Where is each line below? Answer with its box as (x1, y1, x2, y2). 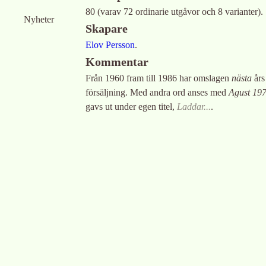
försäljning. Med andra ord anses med (85, 87, 229, 97)
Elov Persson (85, 40, 135, 50)
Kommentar (85, 55, 148, 68)
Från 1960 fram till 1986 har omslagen (85, 73, 232, 83)
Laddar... (177, 102, 211, 112)
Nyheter (24, 14, 54, 24)
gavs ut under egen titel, (85, 102, 177, 112)
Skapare (85, 22, 128, 35)
